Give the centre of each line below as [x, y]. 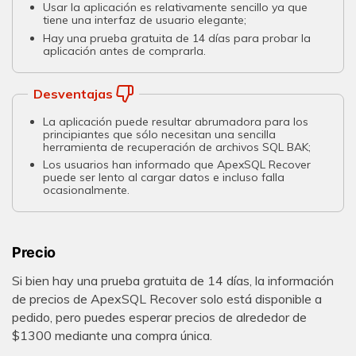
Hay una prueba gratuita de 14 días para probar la [177, 38]
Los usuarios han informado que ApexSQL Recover [177, 164]
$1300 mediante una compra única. [112, 336]
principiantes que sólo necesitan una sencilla [160, 134]
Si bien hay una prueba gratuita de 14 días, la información [173, 281]
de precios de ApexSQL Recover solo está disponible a [167, 299]
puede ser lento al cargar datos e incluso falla [164, 177]
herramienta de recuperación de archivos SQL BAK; [177, 147]
